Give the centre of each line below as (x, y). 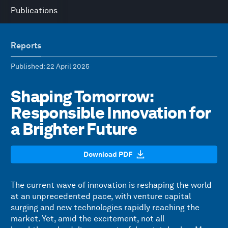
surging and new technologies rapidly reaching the (105, 207)
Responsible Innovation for (111, 113)
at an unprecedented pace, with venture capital (101, 196)
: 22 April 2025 (66, 66)
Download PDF (108, 154)
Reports (26, 46)
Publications (34, 10)
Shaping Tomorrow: (82, 96)
